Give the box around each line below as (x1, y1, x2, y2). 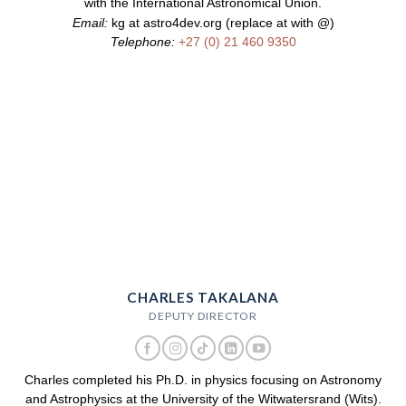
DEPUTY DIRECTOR (149, 309, 257, 324)
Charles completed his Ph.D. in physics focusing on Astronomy (24, 373, 382, 388)
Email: (72, 16, 108, 31)
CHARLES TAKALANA (127, 289, 279, 306)
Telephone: (110, 35, 175, 50)
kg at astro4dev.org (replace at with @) (107, 16, 334, 31)
